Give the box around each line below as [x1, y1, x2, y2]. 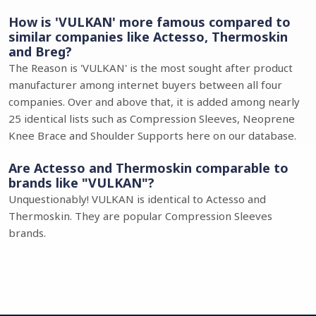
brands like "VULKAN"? [8, 174, 154, 191]
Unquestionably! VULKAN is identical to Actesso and [8, 192, 266, 206]
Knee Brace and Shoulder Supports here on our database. [8, 128, 296, 142]
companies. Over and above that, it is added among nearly [8, 95, 300, 109]
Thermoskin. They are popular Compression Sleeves [8, 209, 272, 223]
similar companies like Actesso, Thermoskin [8, 28, 288, 45]
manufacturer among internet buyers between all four [8, 78, 282, 92]
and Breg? [8, 43, 72, 60]
